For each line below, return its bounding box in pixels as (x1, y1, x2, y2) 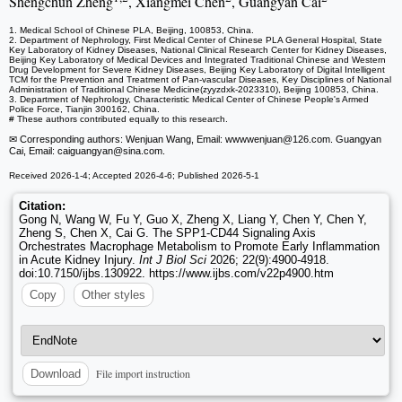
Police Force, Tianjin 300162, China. (9, 104, 160, 115)
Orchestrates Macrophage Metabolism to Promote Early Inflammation (19, 240, 380, 254)
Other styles (82, 288, 145, 302)
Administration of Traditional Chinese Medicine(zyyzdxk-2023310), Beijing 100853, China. (9, 84, 379, 95)
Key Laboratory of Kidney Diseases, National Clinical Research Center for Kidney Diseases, (9, 45, 387, 56)
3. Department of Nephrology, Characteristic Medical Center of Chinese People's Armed (9, 94, 369, 105)
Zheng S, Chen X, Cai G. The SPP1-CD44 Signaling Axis (19, 226, 316, 240)
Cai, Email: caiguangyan (9, 145, 113, 157)
